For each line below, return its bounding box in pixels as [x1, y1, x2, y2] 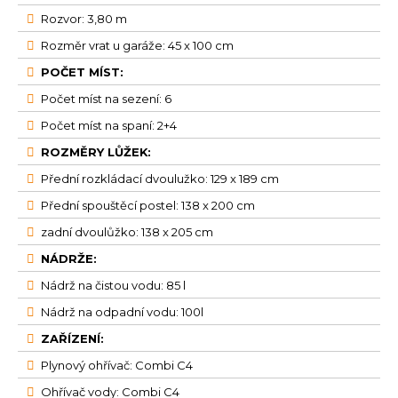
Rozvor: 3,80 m [41, 12, 127, 27]
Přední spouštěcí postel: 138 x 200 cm [41, 198, 258, 213]
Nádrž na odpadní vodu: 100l [41, 305, 203, 320]
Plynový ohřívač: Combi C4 [41, 358, 193, 373]
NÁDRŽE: [41, 251, 97, 267]
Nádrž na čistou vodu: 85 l [41, 278, 186, 293]
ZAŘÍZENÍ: [41, 331, 104, 346]
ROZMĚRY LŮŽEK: [41, 145, 151, 160]
